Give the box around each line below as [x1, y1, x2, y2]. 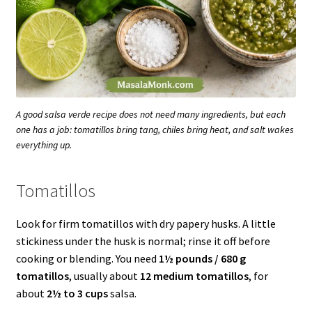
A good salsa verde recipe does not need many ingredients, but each [16, 107, 286, 120]
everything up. [16, 138, 72, 151]
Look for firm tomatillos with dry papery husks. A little [15, 216, 276, 231]
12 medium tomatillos [139, 268, 249, 283]
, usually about [68, 268, 140, 283]
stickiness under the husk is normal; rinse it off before [15, 233, 270, 248]
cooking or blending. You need [15, 251, 159, 265]
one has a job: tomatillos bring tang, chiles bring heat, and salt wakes [16, 123, 294, 136]
